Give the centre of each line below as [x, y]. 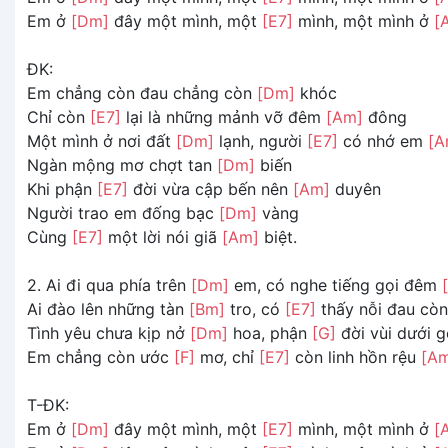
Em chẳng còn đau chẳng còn [142, 92]
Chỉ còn [58, 116]
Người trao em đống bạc [123, 212]
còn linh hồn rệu [355, 356]
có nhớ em [383, 140]
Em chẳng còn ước [100, 356]
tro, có [255, 308]
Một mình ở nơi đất [101, 140]
